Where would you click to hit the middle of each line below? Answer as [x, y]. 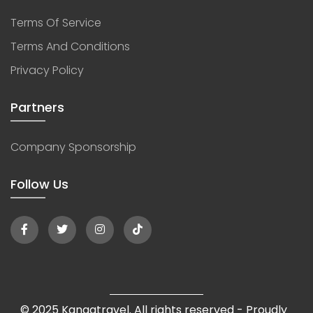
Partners [37, 107]
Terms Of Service [56, 22]
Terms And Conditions [70, 46]
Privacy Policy [47, 70]
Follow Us [39, 184]
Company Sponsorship [73, 147]
